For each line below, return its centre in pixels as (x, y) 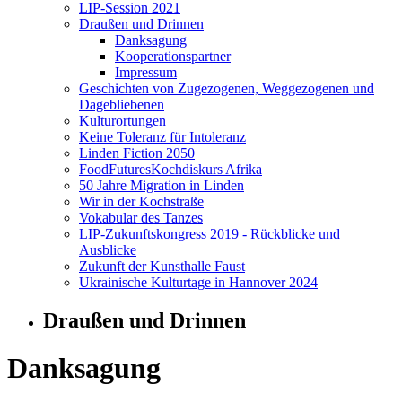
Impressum (146, 72)
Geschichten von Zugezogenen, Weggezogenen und (227, 88)
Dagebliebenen (122, 105)
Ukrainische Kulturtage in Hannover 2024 (198, 282)
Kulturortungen (122, 121)
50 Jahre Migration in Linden (162, 185)
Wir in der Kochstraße (141, 201)
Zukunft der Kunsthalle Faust (162, 266)
